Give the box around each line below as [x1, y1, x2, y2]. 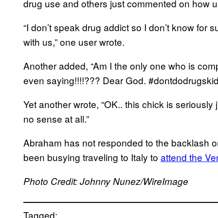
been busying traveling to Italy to [23, 150, 161, 163]
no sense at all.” [23, 111, 89, 125]
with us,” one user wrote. [23, 35, 125, 48]
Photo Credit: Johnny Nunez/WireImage [23, 174, 188, 187]
